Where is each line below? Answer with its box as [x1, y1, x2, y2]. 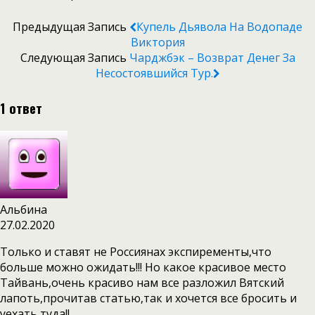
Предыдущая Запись [13, 19, 129, 34]
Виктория [130, 34, 185, 50]
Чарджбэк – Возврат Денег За [129, 50, 295, 65]
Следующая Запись [20, 50, 129, 65]
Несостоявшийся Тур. [95, 65, 213, 81]
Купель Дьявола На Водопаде [136, 19, 302, 34]
